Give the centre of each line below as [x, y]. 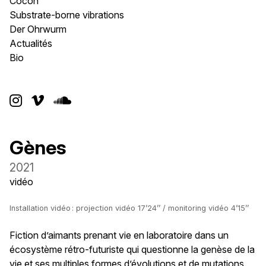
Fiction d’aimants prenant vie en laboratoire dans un [119, 235]
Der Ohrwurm [38, 29]
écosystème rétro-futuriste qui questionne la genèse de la [132, 249]
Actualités [31, 43]
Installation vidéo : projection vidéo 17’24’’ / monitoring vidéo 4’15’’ [129, 208]
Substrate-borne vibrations [67, 15]
